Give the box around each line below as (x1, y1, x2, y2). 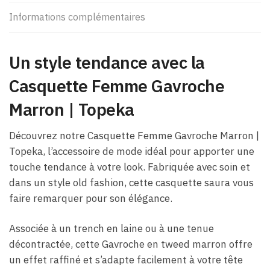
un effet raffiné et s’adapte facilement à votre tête (9, 253, 243, 267)
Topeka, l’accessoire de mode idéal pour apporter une (9, 145, 254, 159)
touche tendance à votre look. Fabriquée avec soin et (9, 160, 250, 174)
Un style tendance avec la (9, 51, 205, 74)
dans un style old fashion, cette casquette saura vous (9, 176, 254, 190)
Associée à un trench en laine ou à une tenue (9, 222, 214, 236)
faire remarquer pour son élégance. (9, 192, 172, 206)
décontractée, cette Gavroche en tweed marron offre (9, 237, 253, 251)
